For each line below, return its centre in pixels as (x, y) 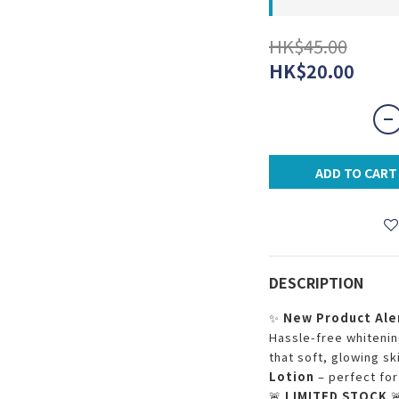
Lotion (291, 376)
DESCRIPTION (316, 282)
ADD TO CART (356, 173)
